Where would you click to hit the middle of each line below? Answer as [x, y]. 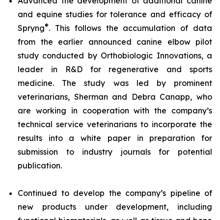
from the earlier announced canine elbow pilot [115, 42]
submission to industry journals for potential [115, 152]
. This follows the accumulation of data [130, 28]
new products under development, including [115, 207]
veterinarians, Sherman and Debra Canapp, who [115, 97]
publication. [40, 165]
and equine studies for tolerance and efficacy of [115, 14]
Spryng [31, 28]
